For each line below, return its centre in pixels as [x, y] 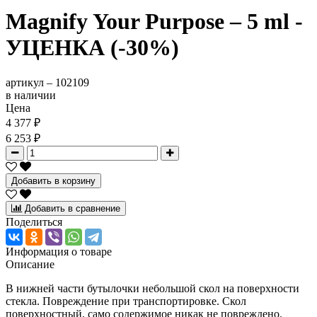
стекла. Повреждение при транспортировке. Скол [126, 301]
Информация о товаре [59, 251]
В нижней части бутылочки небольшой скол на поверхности [152, 288]
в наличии [31, 95]
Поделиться [34, 221]
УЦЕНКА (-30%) [92, 48]
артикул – [30, 82]
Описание [30, 264]
